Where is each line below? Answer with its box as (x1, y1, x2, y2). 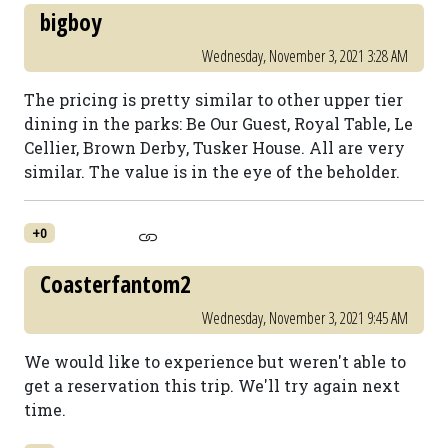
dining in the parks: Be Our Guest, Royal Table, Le (24, 113, 413, 134)
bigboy (40, 6, 101, 38)
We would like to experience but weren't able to (24, 351, 406, 372)
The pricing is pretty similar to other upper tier (24, 89, 403, 110)
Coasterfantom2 (40, 268, 191, 300)
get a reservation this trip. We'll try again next (24, 375, 400, 396)
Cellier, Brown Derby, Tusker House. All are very (24, 137, 405, 158)
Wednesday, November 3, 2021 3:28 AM (202, 45, 408, 67)
